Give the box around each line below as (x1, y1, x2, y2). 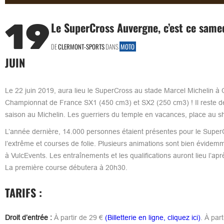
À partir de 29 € (51, 213, 105, 221)
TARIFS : (4, 184, 42, 200)
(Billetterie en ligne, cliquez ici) (104, 213, 200, 221)
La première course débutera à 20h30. (4, 163, 127, 171)
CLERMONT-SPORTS (57, 41, 104, 51)
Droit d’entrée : (4, 213, 52, 221)
